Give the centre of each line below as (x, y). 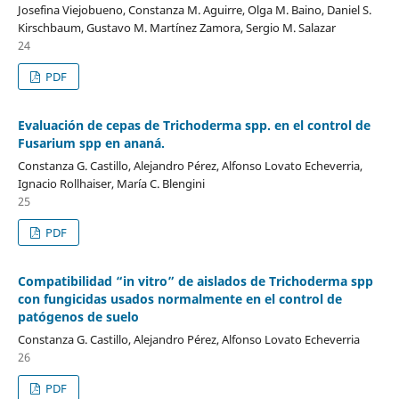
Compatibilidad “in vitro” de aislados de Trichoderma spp (195, 281)
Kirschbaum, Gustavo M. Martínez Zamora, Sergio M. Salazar (176, 28)
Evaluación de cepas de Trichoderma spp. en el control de (194, 126)
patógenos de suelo (78, 317)
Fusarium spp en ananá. (91, 143)
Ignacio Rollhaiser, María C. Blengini (111, 184)
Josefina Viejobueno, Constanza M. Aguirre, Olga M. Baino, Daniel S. (194, 10)
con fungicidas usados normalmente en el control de (179, 299)
